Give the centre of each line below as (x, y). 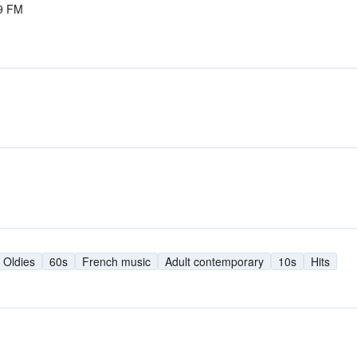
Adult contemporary (214, 261)
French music (116, 261)
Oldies (19, 261)
